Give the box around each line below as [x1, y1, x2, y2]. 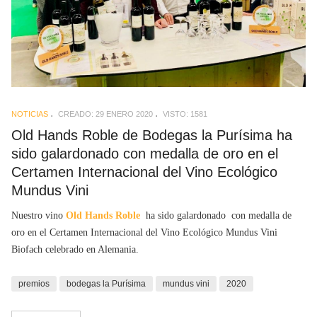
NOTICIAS [11, 109, 48, 118]
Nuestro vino [11, 210, 66, 221]
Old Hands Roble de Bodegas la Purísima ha [11, 127, 292, 143]
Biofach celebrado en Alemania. [11, 244, 139, 255]
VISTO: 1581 [163, 109, 207, 118]
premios [18, 279, 50, 289]
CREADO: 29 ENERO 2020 [58, 109, 153, 118]
